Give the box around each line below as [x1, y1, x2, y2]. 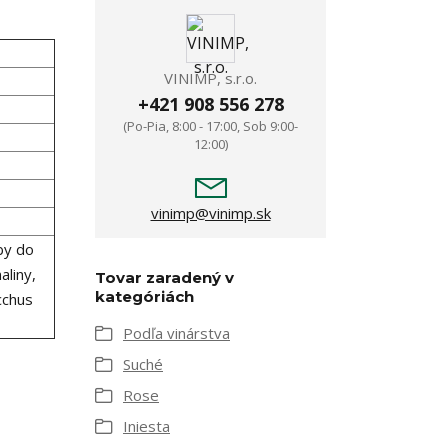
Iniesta [123, 416, 170, 437]
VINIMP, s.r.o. [164, 68, 257, 89]
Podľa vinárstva [123, 323, 230, 344]
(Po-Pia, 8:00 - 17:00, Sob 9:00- [123, 117, 298, 136]
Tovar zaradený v [95, 268, 234, 288]
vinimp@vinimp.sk [150, 203, 271, 224]
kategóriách [95, 287, 194, 307]
